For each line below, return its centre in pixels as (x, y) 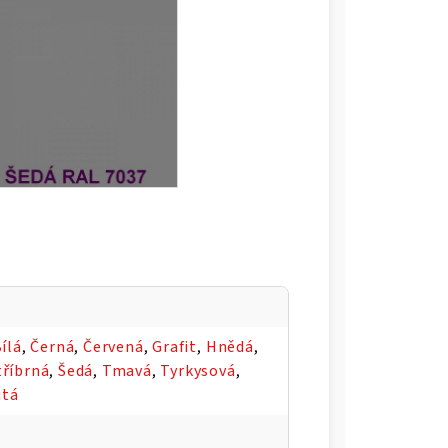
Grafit (175, 346)
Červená (113, 346)
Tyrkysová (198, 370)
